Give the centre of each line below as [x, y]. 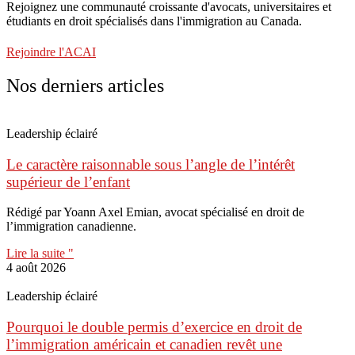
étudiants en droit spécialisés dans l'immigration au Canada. [154, 21]
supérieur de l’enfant [68, 181]
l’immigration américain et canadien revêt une [144, 344]
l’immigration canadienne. [71, 227]
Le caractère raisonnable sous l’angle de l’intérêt [151, 164]
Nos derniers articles [85, 85]
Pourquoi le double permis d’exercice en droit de [154, 326]
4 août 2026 [36, 268]
